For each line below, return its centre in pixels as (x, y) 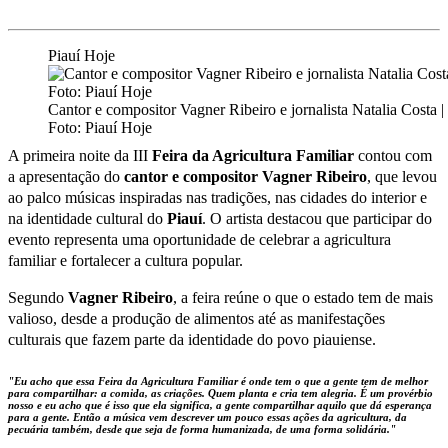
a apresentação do (66, 176)
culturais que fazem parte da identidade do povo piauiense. (192, 339)
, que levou (402, 176)
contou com (395, 155)
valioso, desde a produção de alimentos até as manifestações (196, 318)
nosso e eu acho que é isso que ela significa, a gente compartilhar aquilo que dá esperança (220, 404)
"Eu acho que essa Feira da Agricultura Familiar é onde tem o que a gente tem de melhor (218, 380)
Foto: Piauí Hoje (100, 127)
